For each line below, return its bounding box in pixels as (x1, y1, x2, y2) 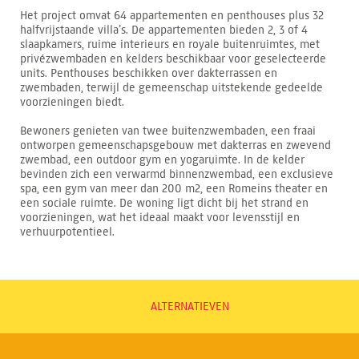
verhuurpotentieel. (20, 224, 115, 239)
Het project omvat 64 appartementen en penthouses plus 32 (20, 8, 324, 22)
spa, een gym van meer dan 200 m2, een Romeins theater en (20, 181, 328, 196)
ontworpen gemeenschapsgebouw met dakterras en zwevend (20, 138, 331, 152)
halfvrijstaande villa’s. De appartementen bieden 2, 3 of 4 (20, 22, 308, 37)
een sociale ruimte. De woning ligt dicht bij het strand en (20, 196, 309, 210)
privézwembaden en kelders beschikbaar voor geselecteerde (20, 51, 326, 66)
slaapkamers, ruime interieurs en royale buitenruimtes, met (20, 37, 320, 51)
